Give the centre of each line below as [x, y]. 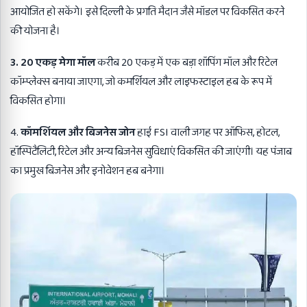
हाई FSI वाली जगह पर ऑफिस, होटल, [207, 132]
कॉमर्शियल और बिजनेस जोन [78, 132]
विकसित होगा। [38, 101]
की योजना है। [35, 31]
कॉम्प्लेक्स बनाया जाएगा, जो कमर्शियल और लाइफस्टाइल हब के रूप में [141, 82]
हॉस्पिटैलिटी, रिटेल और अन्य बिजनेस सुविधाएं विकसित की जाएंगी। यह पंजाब [151, 151]
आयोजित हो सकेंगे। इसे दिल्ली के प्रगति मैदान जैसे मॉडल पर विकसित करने [147, 12]
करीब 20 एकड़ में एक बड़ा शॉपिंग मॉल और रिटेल [186, 62]
